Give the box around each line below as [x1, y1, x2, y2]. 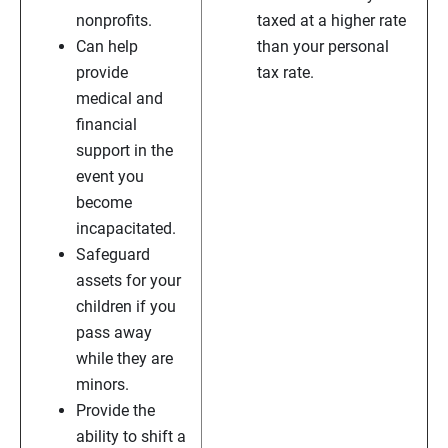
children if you [76, 297, 176, 317]
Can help [76, 37, 138, 57]
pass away [76, 323, 152, 343]
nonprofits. [76, 11, 152, 31]
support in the [76, 141, 173, 161]
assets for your [76, 271, 181, 291]
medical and [76, 89, 163, 109]
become [76, 193, 132, 213]
